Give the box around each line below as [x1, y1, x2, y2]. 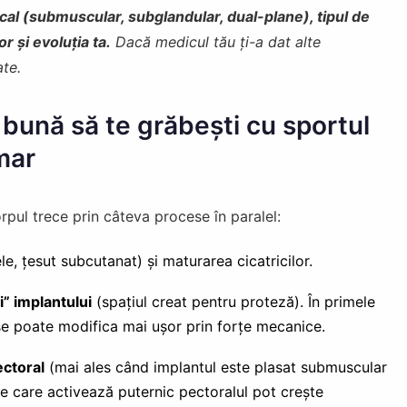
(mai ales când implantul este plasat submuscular [44, 357, 387, 376]
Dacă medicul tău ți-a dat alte [110, 32, 321, 51]
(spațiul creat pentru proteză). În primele [91, 292, 375, 311]
